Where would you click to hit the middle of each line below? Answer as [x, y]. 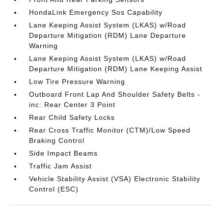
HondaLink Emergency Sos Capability [96, 13]
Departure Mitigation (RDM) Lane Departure [108, 36]
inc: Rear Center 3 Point [72, 105]
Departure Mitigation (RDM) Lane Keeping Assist [116, 69]
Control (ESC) [54, 189]
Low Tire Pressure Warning [77, 82]
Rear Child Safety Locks [72, 118]
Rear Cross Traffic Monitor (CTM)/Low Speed [110, 130]
